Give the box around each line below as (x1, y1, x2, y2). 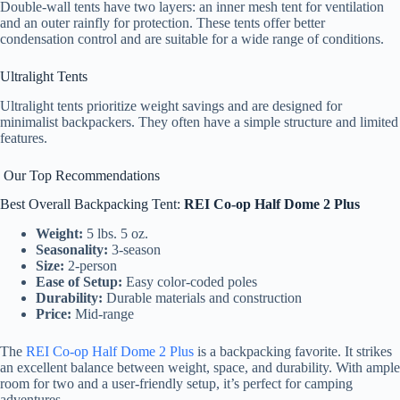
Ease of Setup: (36, 274, 122, 290)
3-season (108, 242, 161, 258)
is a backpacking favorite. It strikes (194, 344, 392, 360)
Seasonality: (36, 242, 108, 258)
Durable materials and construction (103, 290, 302, 306)
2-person (64, 258, 117, 274)
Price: (36, 306, 71, 322)
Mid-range (71, 306, 134, 322)
